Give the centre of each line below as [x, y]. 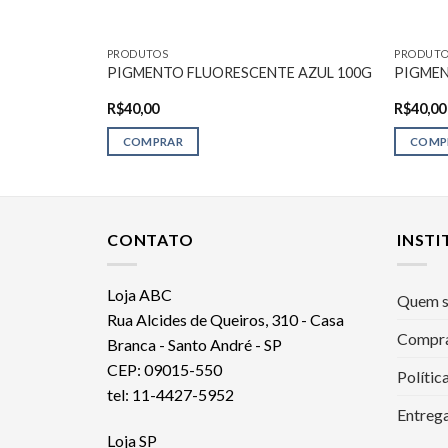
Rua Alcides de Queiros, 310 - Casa [225, 319]
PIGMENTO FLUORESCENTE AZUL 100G [239, 73]
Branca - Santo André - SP [194, 344]
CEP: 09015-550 [164, 369]
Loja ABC [139, 294]
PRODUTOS [137, 53]
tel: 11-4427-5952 [170, 394]
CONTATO [150, 240]
